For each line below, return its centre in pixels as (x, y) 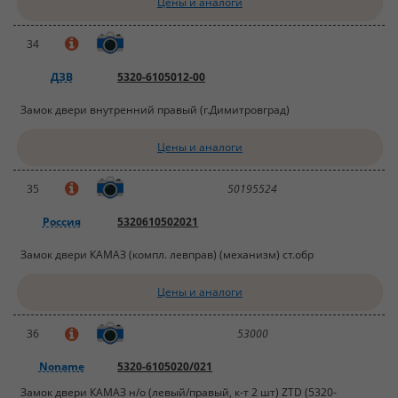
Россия (61, 221)
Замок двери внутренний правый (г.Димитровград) (155, 109)
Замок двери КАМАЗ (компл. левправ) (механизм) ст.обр (167, 254)
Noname (61, 367)
